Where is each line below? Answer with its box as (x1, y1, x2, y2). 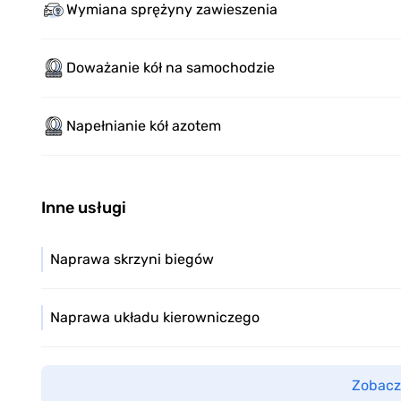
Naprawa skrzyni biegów (50, 251, 214, 269)
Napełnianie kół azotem (66, 117, 221, 135)
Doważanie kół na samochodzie (66, 59, 275, 77)
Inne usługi (41, 198, 126, 218)
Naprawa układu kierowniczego (50, 309, 260, 327)
